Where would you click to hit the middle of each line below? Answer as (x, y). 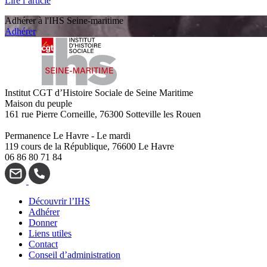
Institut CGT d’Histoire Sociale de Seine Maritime (99, 92)
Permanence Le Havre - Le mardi (68, 135)
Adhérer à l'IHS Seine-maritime (64, 20)
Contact (43, 244)
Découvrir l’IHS (59, 201)
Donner (43, 222)
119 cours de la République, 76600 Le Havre (89, 146)
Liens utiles (50, 233)
